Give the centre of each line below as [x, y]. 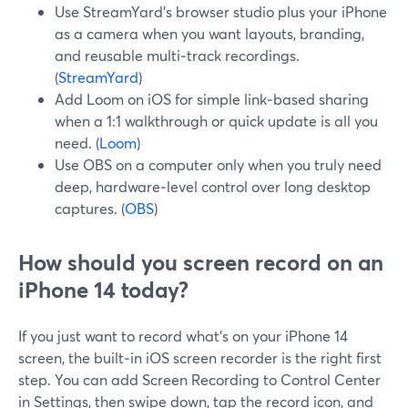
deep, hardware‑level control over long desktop [213, 186]
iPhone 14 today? [103, 290]
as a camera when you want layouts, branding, [209, 33]
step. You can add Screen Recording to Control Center [199, 379]
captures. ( [90, 208]
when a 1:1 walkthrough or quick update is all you [216, 121]
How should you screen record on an [201, 262]
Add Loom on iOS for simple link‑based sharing [212, 99]
